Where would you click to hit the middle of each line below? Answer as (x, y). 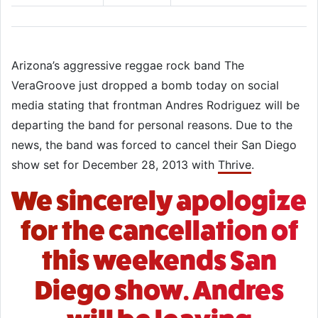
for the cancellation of (159, 231)
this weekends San (159, 261)
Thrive (235, 165)
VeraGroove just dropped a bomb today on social (145, 85)
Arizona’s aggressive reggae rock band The (128, 65)
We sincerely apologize (159, 201)
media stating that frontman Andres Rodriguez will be (155, 105)
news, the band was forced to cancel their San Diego (154, 145)
